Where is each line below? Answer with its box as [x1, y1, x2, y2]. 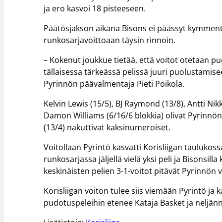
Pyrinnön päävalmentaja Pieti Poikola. [44, 78, 185, 90]
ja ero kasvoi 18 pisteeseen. [44, 3, 146, 14]
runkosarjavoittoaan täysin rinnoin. [44, 35, 176, 46]
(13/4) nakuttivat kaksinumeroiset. [44, 121, 171, 133]
